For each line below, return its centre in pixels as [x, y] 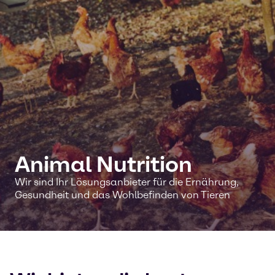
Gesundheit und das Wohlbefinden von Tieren [122, 195]
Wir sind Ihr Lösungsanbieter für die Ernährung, [127, 182]
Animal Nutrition [103, 164]
